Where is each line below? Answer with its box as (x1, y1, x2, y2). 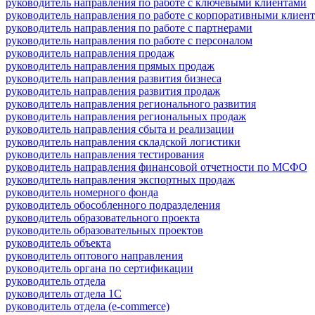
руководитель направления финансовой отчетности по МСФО (6, 160, 307, 173)
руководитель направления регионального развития (6, 97, 256, 110)
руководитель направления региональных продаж (6, 110, 246, 122)
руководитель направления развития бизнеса (6, 72, 221, 84)
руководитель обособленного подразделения (6, 198, 220, 211)
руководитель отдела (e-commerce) (6, 300, 169, 312)
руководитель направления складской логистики (6, 135, 240, 148)
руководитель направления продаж (6, 46, 174, 59)
